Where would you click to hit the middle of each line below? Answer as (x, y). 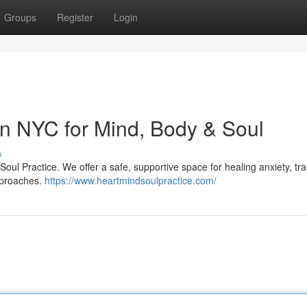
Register (75, 17)
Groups (20, 17)
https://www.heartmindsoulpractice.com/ (131, 180)
